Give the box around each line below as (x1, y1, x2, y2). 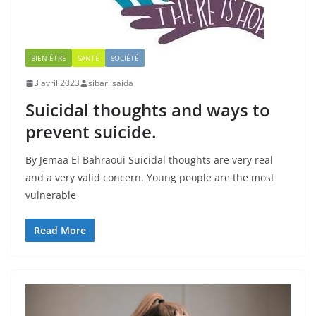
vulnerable (25, 188, 76, 202)
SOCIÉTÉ (111, 53, 139, 63)
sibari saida (88, 77, 133, 90)
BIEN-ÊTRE (31, 53, 66, 63)
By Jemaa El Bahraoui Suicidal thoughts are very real (25, 153, 273, 167)
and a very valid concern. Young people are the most (25, 171, 274, 185)
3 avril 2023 (34, 77, 80, 90)
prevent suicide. (25, 120, 157, 144)
